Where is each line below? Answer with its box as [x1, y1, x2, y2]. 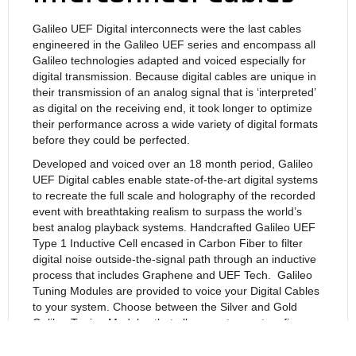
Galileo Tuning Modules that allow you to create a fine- [33, 315, 306, 329]
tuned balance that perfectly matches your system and [33, 331, 305, 345]
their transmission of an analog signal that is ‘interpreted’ [33, 85, 315, 99]
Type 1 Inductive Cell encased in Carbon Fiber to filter [33, 236, 303, 250]
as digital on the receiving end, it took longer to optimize [33, 101, 312, 114]
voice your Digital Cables [195, 284, 319, 297]
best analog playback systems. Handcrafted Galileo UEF [33, 220, 315, 234]
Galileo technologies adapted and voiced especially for [33, 53, 306, 67]
